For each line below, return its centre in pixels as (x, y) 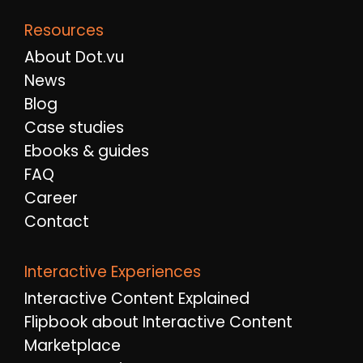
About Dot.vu (74, 58)
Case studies (74, 128)
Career (51, 199)
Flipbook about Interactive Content (158, 322)
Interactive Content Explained (137, 299)
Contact (57, 222)
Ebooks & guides (87, 152)
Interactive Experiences (113, 272)
